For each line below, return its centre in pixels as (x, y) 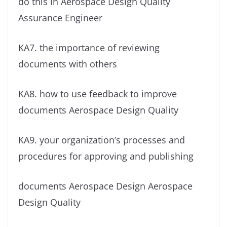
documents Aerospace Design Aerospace (105, 186)
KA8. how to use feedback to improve (98, 94)
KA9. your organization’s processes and (102, 140)
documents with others (68, 64)
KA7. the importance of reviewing (89, 48)
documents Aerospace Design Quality (98, 110)
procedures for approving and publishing (106, 156)
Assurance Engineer (60, 18)
